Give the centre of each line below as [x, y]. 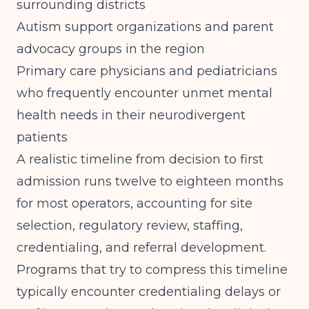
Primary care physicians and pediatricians [147, 71]
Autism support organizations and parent [145, 27]
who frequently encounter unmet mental [144, 93]
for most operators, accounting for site [134, 203]
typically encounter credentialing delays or [149, 292]
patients [42, 137]
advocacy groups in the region [111, 49]
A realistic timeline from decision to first [140, 159]
